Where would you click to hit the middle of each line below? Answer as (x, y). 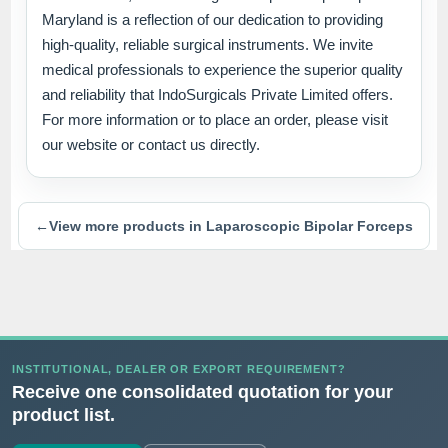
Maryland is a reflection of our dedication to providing (213, 20)
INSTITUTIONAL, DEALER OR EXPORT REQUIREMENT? (179, 369)
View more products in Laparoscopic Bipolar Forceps (231, 226)
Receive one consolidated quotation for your (202, 392)
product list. (63, 415)
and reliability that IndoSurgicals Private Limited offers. (218, 95)
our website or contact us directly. (151, 145)
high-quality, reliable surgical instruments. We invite (208, 45)
